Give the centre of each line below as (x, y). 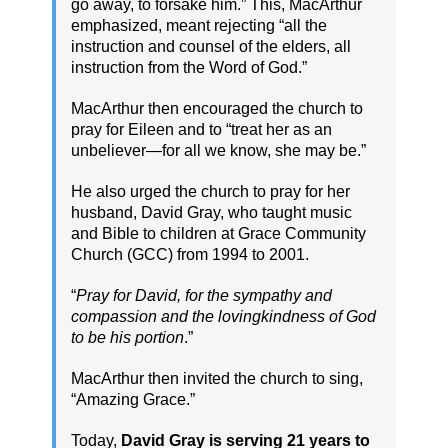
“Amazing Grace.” (133, 400)
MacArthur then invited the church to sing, (217, 379)
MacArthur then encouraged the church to (217, 109)
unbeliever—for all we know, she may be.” (218, 151)
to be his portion (127, 338)
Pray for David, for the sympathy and (204, 296)
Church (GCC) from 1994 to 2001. (190, 255)
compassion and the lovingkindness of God (223, 317)
